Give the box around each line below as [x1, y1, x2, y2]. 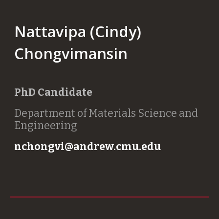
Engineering [14, 119, 78, 132]
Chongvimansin [14, 43, 128, 64]
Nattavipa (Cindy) [14, 21, 142, 42]
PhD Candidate [14, 86, 93, 99]
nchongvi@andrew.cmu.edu [14, 140, 163, 153]
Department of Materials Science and [14, 107, 198, 120]
